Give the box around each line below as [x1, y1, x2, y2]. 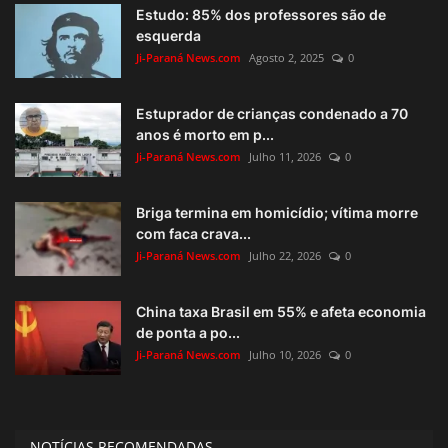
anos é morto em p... [136, 126, 274, 144]
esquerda [136, 27, 201, 45]
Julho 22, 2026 [249, 248, 321, 264]
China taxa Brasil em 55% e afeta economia [136, 303, 426, 321]
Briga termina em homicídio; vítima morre [136, 204, 418, 222]
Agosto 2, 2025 [249, 50, 324, 66]
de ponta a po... [136, 324, 240, 342]
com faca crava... [136, 225, 251, 243]
